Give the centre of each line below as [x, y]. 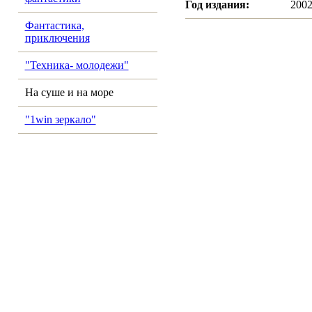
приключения [57, 38]
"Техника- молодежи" [77, 65]
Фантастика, [54, 25]
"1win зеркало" [60, 119]
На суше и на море [69, 92]
